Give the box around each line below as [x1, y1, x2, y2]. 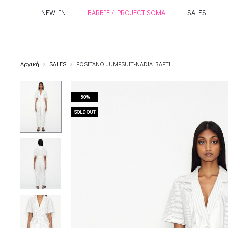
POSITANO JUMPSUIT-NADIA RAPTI [76, 60, 170, 68]
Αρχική [20, 60, 39, 68]
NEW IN [41, 8, 66, 17]
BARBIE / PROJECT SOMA [87, 8, 165, 17]
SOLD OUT [74, 109, 96, 116]
